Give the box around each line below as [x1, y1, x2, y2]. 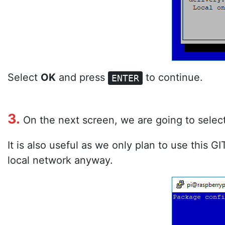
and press [56, 71, 108, 84]
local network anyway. [8, 154, 113, 167]
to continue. [143, 71, 203, 84]
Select [8, 71, 41, 84]
